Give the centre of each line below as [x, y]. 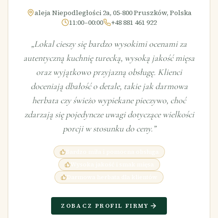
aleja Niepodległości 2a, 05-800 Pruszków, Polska [113, 12]
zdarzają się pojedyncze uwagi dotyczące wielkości [109, 114]
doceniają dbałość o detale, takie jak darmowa [109, 86]
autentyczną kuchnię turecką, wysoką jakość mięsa [109, 58]
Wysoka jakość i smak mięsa [112, 164]
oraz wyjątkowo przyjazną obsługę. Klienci [109, 72]
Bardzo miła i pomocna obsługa [112, 152]
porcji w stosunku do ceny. [108, 128]
